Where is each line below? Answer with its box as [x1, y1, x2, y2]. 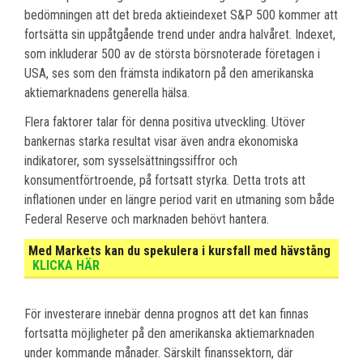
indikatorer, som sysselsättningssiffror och [24, 153, 237, 169]
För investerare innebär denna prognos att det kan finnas [24, 306, 309, 322]
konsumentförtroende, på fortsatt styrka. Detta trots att [24, 173, 305, 189]
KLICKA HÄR [32, 258, 100, 274]
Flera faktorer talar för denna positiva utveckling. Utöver [24, 114, 305, 130]
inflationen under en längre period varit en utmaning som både [24, 192, 335, 208]
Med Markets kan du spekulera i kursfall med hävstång [28, 243, 331, 259]
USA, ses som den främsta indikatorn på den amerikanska [24, 66, 314, 82]
